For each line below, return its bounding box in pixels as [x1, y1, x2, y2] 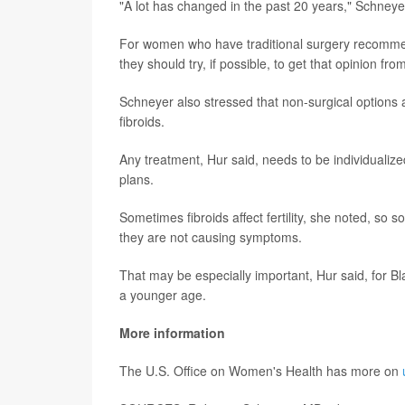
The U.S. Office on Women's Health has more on [119, 361, 402, 380]
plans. [119, 169, 154, 188]
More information [119, 323, 225, 342]
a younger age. [119, 285, 206, 304]
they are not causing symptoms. [119, 227, 302, 246]
